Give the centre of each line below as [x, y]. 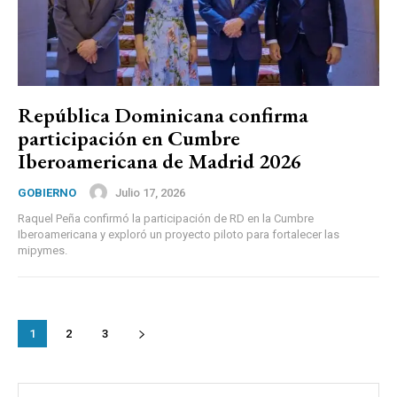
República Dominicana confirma [163, 115]
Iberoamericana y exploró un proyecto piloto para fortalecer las [179, 235]
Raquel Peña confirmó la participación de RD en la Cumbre [166, 219]
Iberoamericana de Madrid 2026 [160, 161]
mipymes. [43, 251]
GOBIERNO [47, 193]
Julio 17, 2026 [150, 192]
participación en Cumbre [129, 138]
